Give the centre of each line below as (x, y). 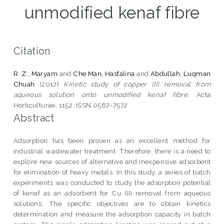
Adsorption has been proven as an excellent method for (112, 140)
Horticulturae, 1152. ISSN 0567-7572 (70, 105)
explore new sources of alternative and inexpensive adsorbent (112, 161)
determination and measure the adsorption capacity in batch (112, 214)
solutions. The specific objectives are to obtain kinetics (112, 203)
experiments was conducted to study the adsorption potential (112, 182)
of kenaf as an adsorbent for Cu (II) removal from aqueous (112, 193)
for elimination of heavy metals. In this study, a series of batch (112, 172)
